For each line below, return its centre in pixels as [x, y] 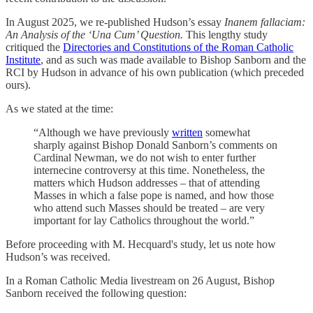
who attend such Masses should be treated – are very [149, 208]
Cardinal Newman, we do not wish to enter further [145, 157]
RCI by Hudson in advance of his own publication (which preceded [155, 72]
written [187, 132]
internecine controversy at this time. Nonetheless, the [149, 170]
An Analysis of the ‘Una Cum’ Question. [94, 34]
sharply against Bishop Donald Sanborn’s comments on [155, 145]
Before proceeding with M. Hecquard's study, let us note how [141, 244]
